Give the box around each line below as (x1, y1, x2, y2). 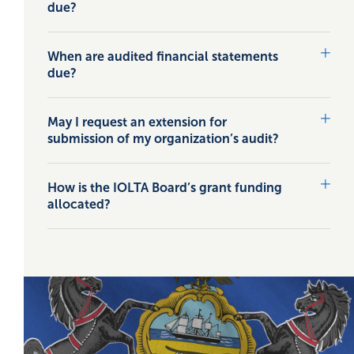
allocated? (47, 198, 111, 211)
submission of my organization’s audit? (47, 132, 279, 145)
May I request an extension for (47, 115, 227, 129)
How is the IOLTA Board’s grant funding (47, 181, 282, 194)
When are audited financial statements (47, 50, 278, 63)
